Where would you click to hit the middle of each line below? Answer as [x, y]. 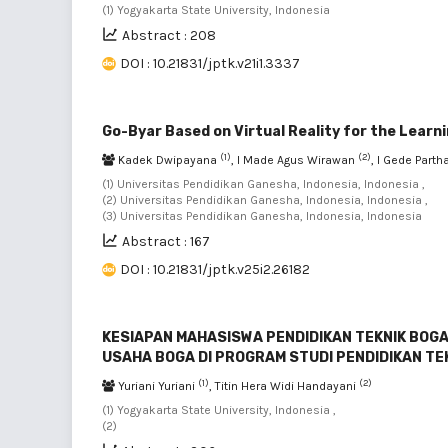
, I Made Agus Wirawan [294, 160]
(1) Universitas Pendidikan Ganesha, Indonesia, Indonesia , [263, 184]
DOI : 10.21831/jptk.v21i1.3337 [210, 63]
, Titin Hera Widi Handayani [284, 386]
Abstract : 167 [166, 241]
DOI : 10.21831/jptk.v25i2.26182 [215, 269]
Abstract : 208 [169, 35]
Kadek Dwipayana [167, 160]
